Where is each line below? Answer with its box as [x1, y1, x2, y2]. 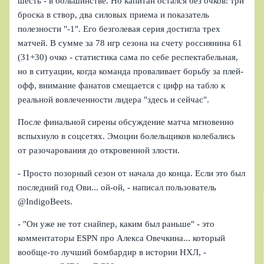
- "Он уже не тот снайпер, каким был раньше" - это [18, 219, 215, 229]
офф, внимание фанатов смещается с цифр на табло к [18, 80, 226, 90]
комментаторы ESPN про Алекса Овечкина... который [18, 233, 226, 243]
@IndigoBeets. [18, 196, 73, 206]
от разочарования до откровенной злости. [18, 146, 180, 156]
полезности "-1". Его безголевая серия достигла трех [18, 24, 221, 34]
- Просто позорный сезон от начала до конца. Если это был [18, 168, 246, 178]
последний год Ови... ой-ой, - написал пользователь [18, 182, 217, 192]
